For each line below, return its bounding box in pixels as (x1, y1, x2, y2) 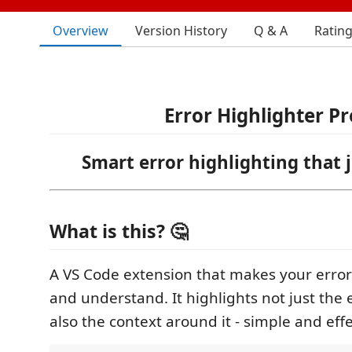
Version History (135, 22, 227, 39)
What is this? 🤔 (49, 218, 188, 244)
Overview (53, 21, 108, 39)
